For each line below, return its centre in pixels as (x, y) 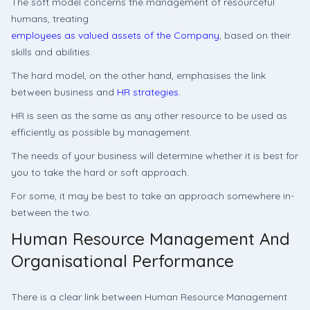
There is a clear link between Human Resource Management (149, 297)
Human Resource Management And (151, 239)
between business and (64, 92)
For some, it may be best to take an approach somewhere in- (153, 196)
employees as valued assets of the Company (115, 35)
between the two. (51, 212)
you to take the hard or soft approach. (100, 172)
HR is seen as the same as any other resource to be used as (149, 116)
